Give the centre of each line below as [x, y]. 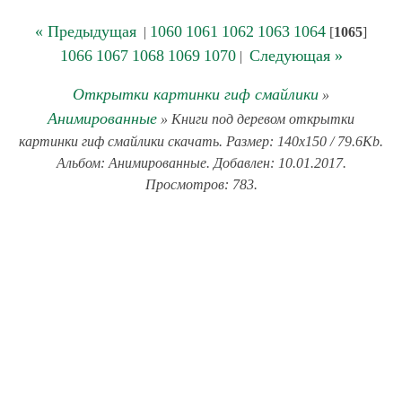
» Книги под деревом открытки [256, 119]
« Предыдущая [86, 31]
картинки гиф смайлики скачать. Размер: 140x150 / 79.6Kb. [201, 141]
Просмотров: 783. [201, 184]
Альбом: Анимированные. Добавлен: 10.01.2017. [201, 163]
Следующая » [296, 56]
